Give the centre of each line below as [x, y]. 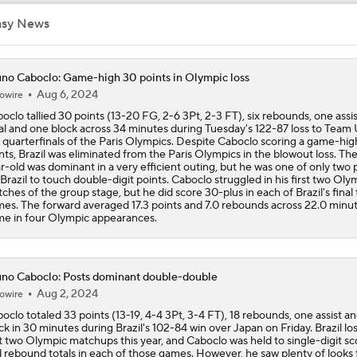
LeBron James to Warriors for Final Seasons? [158, 16]
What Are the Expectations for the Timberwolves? [173, 205]
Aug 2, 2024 [67, 294]
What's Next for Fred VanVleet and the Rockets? [169, 268]
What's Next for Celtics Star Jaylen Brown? [154, 331]
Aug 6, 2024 [67, 94]
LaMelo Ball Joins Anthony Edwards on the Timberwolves [190, 142]
